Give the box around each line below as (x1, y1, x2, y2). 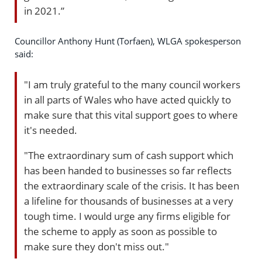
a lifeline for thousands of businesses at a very (24, 194, 233, 208)
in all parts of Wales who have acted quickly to (24, 92, 231, 107)
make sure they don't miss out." (24, 239, 169, 254)
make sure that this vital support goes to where (24, 108, 238, 122)
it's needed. (24, 123, 77, 137)
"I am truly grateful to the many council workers (24, 77, 240, 92)
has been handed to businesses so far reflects (24, 163, 232, 178)
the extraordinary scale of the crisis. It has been (24, 178, 239, 193)
